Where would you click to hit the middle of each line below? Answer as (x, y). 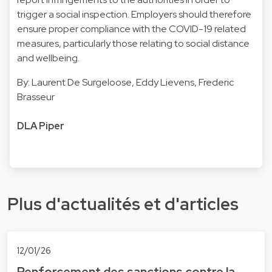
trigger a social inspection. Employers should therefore (134, 14)
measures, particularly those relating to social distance (133, 43)
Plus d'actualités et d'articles (123, 204)
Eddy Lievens (165, 82)
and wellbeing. (48, 58)
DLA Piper (41, 126)
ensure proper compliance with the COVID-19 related (131, 29)
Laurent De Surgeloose (82, 82)
